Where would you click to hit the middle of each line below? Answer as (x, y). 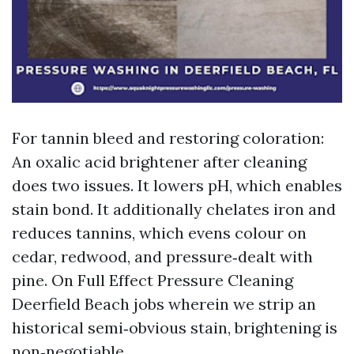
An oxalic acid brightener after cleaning (159, 162)
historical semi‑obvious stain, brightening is (175, 328)
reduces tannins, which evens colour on (159, 233)
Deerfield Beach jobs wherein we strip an (164, 304)
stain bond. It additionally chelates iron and (174, 209)
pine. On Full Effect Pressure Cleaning (153, 280)
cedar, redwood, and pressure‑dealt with (162, 256)
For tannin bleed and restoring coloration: (168, 138)
